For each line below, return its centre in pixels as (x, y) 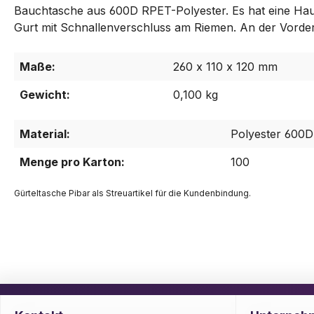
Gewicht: (45, 95)
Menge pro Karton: (72, 162)
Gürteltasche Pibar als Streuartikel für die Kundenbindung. (132, 193)
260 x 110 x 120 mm (225, 67)
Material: (45, 134)
